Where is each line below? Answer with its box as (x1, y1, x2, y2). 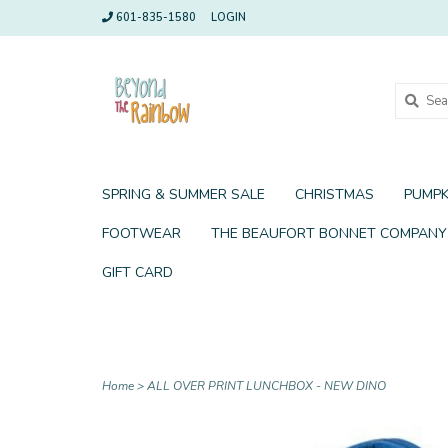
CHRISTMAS (295, 185, 374, 204)
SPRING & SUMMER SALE (102, 185, 265, 204)
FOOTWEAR (102, 224, 181, 243)
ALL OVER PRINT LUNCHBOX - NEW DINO (147, 378, 386, 394)
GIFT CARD (102, 263, 173, 282)
